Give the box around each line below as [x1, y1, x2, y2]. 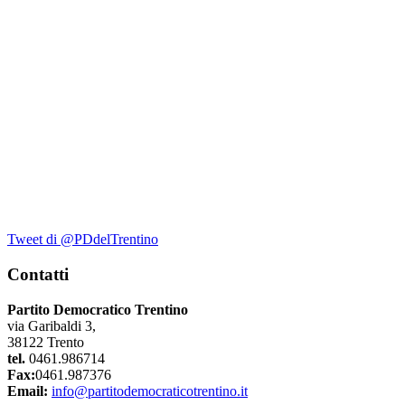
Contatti [7, 265, 69, 285]
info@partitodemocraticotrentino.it [52, 382, 248, 399]
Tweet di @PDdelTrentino [7, 231, 158, 248]
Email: [7, 382, 48, 399]
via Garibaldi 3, [7, 317, 96, 334]
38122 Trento [7, 334, 84, 350]
